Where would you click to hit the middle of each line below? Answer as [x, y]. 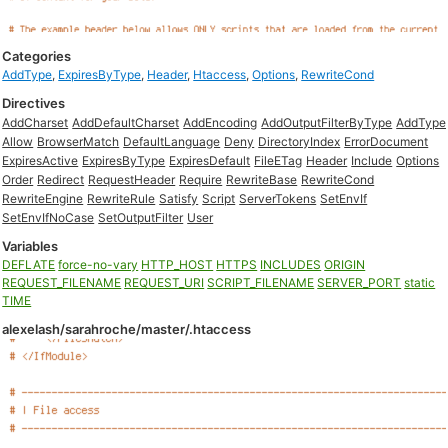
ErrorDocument [386, 141]
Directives [34, 103]
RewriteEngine [43, 198]
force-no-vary [98, 264]
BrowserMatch [78, 141]
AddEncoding [220, 122]
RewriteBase [262, 179]
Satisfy [179, 198]
